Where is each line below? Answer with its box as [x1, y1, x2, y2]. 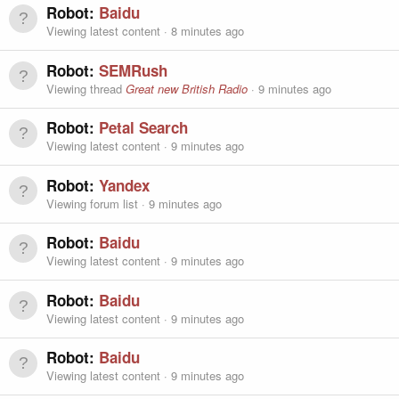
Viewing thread [46, 79, 126, 97]
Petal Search [99, 117, 188, 139]
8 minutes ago [171, 22, 244, 40]
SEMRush [99, 59, 167, 81]
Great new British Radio [126, 79, 248, 97]
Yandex [99, 174, 150, 196]
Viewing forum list [46, 194, 142, 212]
